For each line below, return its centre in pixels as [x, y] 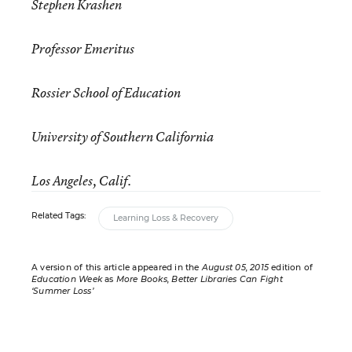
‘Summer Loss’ [62, 291]
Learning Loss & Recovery [166, 218]
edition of [291, 268]
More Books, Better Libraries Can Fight [199, 279]
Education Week [67, 279]
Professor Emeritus [83, 49]
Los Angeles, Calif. [81, 181]
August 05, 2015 [235, 268]
